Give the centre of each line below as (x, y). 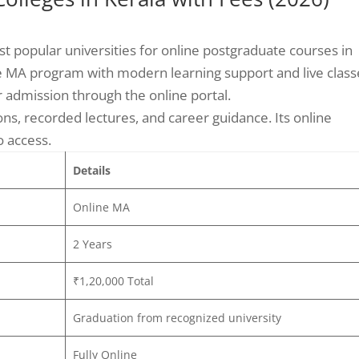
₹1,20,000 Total (113, 280)
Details (91, 170)
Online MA (101, 207)
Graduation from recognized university (177, 317)
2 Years (92, 244)
